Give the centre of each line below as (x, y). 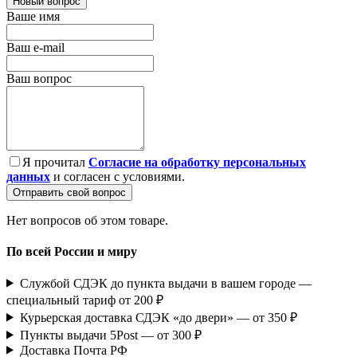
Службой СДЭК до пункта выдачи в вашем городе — (165, 283)
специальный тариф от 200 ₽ (85, 300)
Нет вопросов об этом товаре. (87, 221)
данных (28, 177)
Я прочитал (55, 163)
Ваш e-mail (35, 48)
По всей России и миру (72, 252)
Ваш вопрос (39, 79)
